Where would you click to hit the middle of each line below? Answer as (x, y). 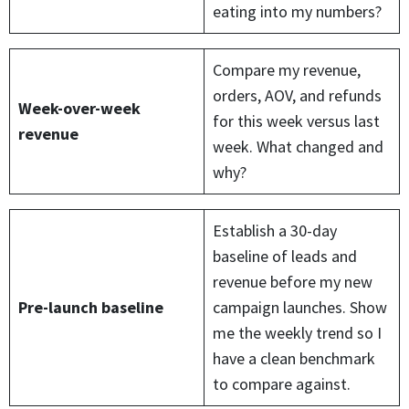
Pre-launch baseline (91, 307)
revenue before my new (293, 281)
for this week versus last (296, 121)
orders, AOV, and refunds (297, 95)
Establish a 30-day (275, 230)
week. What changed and (298, 146)
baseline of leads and (285, 256)
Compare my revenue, (287, 69)
